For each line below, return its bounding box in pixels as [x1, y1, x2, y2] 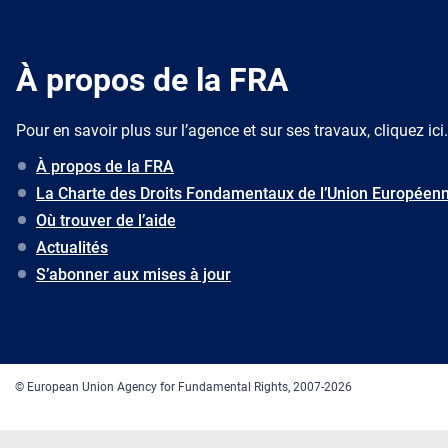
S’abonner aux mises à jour [36, 265, 231, 285]
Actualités [36, 238, 108, 258]
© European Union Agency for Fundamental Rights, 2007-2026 [15, 380, 352, 395]
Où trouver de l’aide [36, 211, 176, 231]
